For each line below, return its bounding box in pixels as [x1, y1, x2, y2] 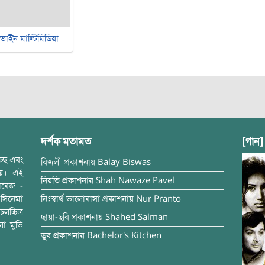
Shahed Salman [105, 212, 168, 222]
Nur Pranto [136, 193, 181, 204]
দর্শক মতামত [41, 135, 91, 148]
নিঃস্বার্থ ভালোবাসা [41, 193, 100, 204]
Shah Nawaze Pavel [96, 175, 174, 186]
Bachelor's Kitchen [87, 230, 161, 241]
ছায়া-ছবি [41, 212, 69, 222]
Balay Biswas [98, 157, 151, 167]
